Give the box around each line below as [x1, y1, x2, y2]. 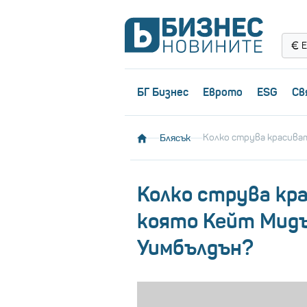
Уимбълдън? [137, 235, 254, 261]
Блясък [160, 132, 191, 145]
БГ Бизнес [136, 85, 188, 99]
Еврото [202, 85, 243, 99]
